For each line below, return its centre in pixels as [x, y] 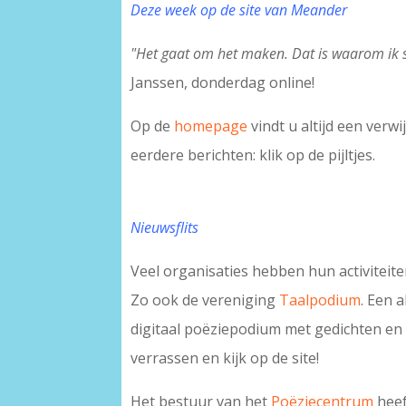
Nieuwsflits [165, 228]
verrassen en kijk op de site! [225, 358]
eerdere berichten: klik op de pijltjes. [253, 155]
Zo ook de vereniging [205, 300]
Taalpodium [320, 300]
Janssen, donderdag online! [223, 83]
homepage [211, 126]
